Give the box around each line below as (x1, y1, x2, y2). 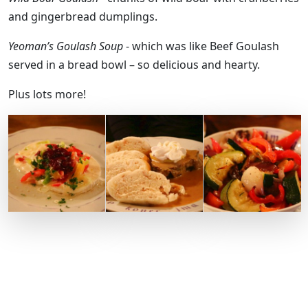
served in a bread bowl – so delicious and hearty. (8, 56, 260, 72)
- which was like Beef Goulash (123, 38, 279, 54)
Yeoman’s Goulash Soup (8, 38, 123, 54)
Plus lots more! (8, 86, 89, 102)
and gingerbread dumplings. (8, 8, 157, 24)
